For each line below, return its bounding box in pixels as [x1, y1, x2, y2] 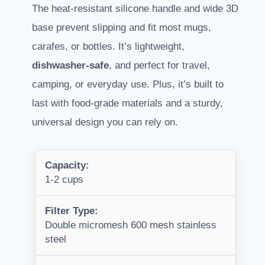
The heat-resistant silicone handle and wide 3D [32, 3, 238, 15]
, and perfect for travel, [109, 60, 210, 72]
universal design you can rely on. [32, 117, 178, 128]
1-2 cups [45, 174, 83, 186]
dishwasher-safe [32, 60, 109, 72]
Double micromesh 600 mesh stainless [45, 219, 216, 231]
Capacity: [45, 160, 89, 172]
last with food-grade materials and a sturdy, [32, 98, 223, 109]
